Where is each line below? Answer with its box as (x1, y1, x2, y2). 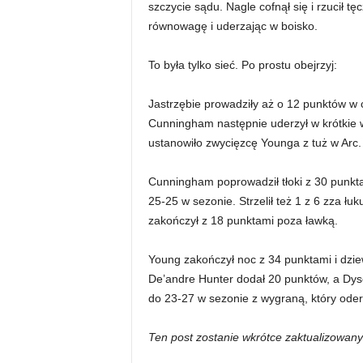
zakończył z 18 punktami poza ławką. (147, 213, 338, 227)
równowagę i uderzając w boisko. (147, 19, 318, 32)
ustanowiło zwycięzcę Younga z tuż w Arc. (147, 135, 361, 149)
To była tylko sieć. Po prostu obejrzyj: (147, 58, 337, 71)
